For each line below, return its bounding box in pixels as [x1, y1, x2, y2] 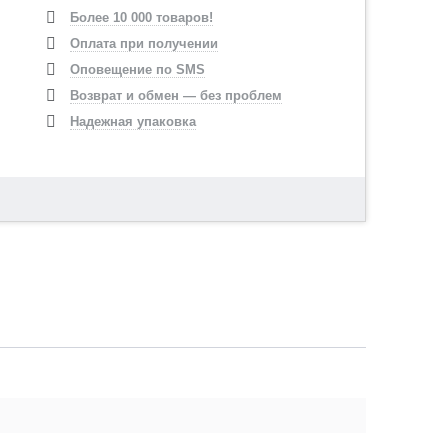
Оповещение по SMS [70, 62, 206, 77]
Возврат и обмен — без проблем [70, 88, 283, 103]
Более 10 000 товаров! [70, 10, 214, 25]
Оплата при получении [70, 36, 219, 51]
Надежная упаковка [70, 114, 197, 129]
